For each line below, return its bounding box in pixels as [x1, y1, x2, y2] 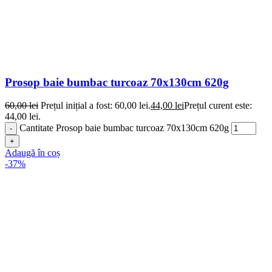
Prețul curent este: [184, 100, 252, 111]
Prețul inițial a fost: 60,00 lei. [41, 100, 151, 111]
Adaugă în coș [5, 148, 60, 158]
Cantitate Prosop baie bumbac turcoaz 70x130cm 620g [19, 123, 229, 134]
